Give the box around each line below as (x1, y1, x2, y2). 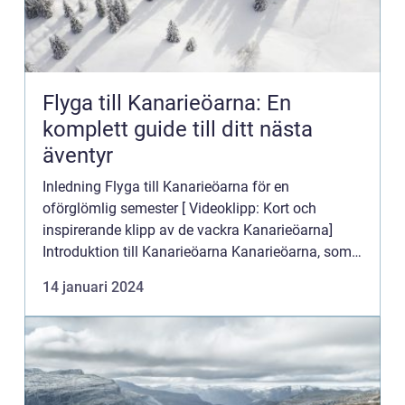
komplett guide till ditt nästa (42, 117, 313, 142)
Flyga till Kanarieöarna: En (42, 90, 291, 116)
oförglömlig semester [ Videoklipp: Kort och (42, 200, 316, 217)
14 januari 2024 (42, 278, 144, 296)
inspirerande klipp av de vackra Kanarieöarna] (42, 221, 333, 239)
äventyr (42, 143, 113, 168)
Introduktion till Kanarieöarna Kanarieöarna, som (42, 243, 352, 260)
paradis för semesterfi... (42, 287, 193, 304)
